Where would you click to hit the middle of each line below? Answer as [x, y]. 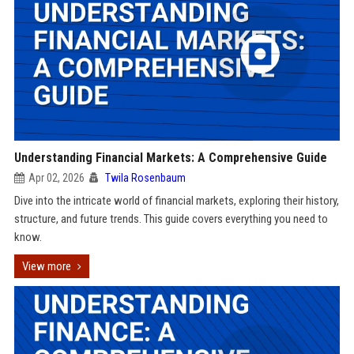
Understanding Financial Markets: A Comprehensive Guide [170, 158]
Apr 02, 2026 [56, 178]
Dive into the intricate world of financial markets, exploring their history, [176, 201]
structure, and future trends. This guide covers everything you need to [171, 219]
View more [46, 266]
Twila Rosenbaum [145, 178]
